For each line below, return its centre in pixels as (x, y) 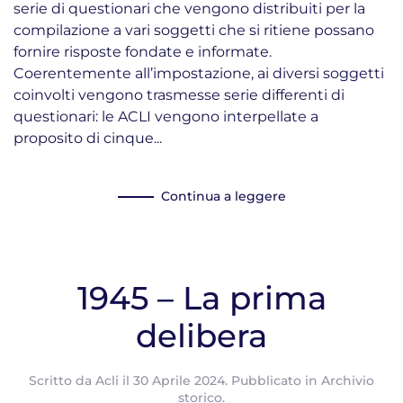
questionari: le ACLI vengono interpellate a (166, 116)
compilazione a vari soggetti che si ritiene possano (194, 30)
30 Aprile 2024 (179, 381)
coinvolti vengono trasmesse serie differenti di (179, 95)
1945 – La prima (201, 298)
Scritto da (62, 381)
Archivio (348, 381)
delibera (201, 336)
